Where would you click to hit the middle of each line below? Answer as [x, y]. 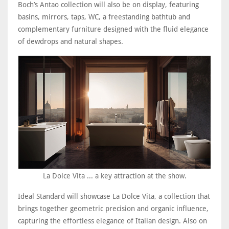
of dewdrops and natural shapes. [71, 41]
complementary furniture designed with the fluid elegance [113, 29]
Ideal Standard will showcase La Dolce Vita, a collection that [114, 196]
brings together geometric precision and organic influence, [113, 208]
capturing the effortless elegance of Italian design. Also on [112, 221]
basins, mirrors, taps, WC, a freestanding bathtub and [104, 17]
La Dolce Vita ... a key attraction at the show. [114, 176]
